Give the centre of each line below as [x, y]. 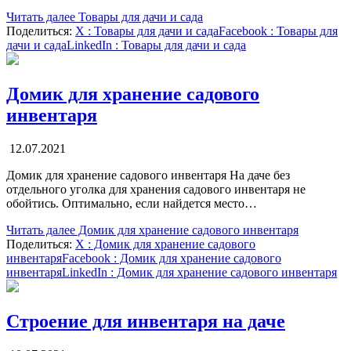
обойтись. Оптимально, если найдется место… [132, 203]
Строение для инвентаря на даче [146, 321]
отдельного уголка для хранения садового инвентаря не [156, 189]
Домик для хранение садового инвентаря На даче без [148, 175]
